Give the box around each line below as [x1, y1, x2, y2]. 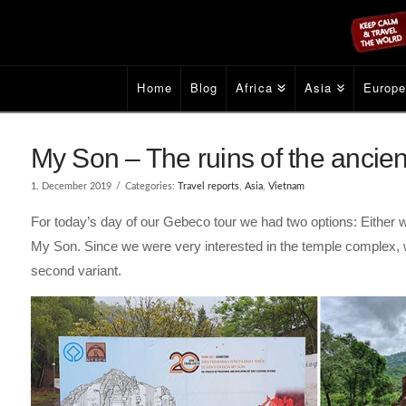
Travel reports [177, 181, 239, 191]
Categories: [124, 181, 178, 191]
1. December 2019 [30, 181, 111, 191]
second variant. [30, 263, 121, 278]
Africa [236, 79, 273, 96]
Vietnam [267, 181, 304, 191]
